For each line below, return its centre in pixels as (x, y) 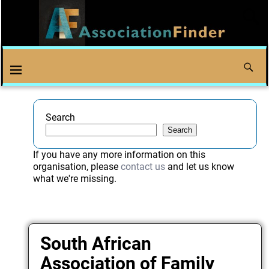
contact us (143, 167)
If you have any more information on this (119, 155)
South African (96, 243)
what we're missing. (74, 179)
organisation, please (77, 167)
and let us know (199, 167)
